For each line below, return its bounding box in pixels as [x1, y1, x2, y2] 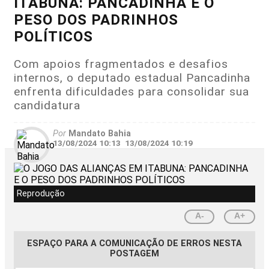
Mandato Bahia [66, 128, 131, 139]
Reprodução [17, 188, 65, 199]
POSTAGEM [110, 248, 159, 259]
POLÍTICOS [14, 28, 93, 45]
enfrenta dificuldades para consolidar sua [14, 84, 249, 98]
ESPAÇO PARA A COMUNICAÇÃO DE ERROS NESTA [27, 238, 242, 249]
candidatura [14, 98, 80, 112]
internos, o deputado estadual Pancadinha [14, 70, 250, 85]
